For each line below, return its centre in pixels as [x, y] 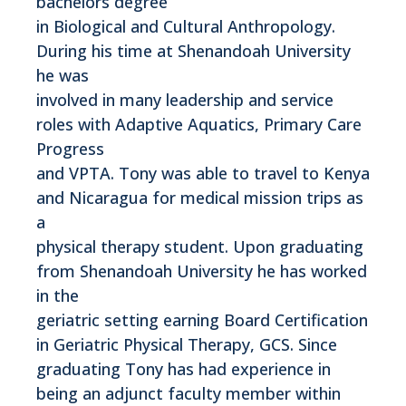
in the [58, 295]
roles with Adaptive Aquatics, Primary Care [199, 124]
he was [63, 75]
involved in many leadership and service [185, 99]
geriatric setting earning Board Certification [202, 319]
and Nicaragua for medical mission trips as [200, 197]
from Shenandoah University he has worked [202, 271]
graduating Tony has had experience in [184, 368]
